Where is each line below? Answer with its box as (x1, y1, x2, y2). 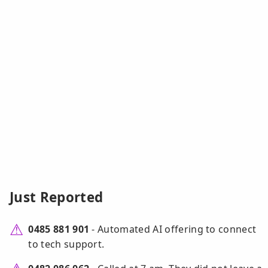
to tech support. (28, 237, 105, 251)
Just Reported (10, 188, 103, 207)
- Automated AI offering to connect (89, 223, 257, 236)
